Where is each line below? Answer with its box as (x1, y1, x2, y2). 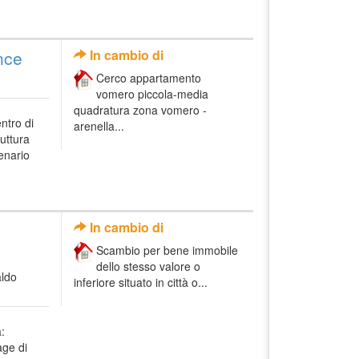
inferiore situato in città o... (74, 273, 208, 290)
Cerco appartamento (96, 70, 201, 87)
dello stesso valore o (96, 257, 200, 274)
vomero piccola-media (96, 86, 208, 103)
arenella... (74, 118, 124, 135)
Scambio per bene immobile (96, 241, 238, 258)
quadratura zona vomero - (74, 102, 207, 119)
